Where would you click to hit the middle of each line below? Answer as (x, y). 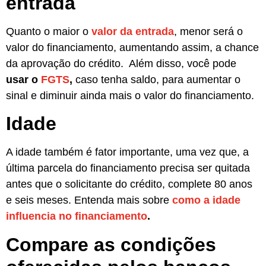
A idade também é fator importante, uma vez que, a (127, 152)
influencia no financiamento (77, 216)
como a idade (206, 200)
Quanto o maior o (49, 32)
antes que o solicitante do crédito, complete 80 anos (129, 184)
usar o (23, 80)
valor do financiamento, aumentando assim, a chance (132, 48)
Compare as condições (111, 244)
